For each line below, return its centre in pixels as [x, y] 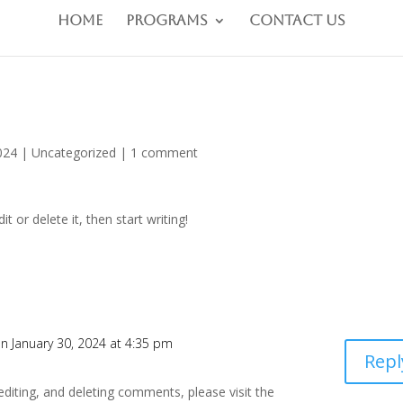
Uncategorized [74, 152]
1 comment [165, 152]
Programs [167, 20]
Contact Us [297, 20]
